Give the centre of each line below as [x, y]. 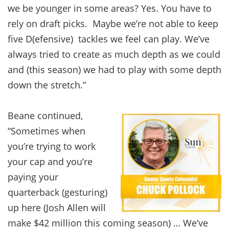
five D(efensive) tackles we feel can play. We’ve [109, 39]
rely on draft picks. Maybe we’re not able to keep [113, 23]
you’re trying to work [52, 146]
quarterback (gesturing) [58, 192]
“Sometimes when [47, 131]
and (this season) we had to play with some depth [114, 69]
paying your [33, 177]
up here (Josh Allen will [57, 207]
